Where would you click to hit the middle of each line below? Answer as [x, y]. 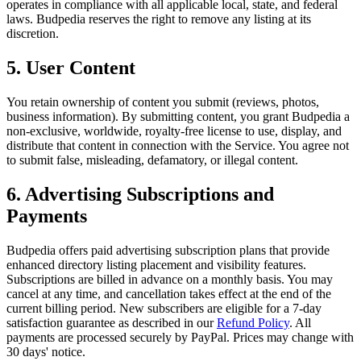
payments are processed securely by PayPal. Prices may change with [180, 337]
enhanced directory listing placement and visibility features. [156, 264]
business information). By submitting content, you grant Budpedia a [178, 116]
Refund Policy [253, 322]
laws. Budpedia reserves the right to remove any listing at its [159, 19]
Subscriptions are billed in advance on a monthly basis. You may [170, 279]
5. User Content [71, 68]
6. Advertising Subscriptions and [140, 194]
